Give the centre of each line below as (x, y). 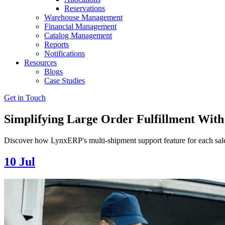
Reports (57, 44)
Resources (40, 63)
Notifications (65, 53)
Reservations (85, 8)
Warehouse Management (83, 17)
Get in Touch (25, 98)
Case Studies (65, 81)
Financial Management (80, 26)
